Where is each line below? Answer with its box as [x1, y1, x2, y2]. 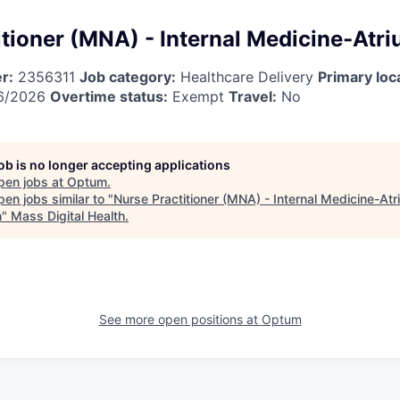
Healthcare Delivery [176, 67, 318, 86]
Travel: [229, 87, 277, 105]
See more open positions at [98, 311, 262, 327]
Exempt [168, 87, 229, 105]
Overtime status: [50, 87, 168, 105]
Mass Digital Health [11, 207, 125, 223]
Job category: [79, 67, 176, 86]
